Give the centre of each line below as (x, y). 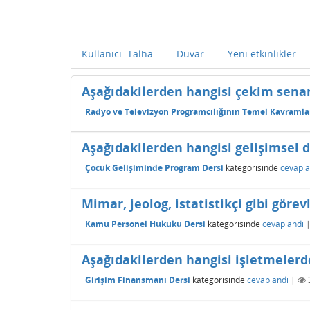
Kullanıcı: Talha (117, 54)
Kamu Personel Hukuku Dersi (145, 224)
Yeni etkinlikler (262, 54)
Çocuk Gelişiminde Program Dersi (154, 167)
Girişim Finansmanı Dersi (138, 280)
